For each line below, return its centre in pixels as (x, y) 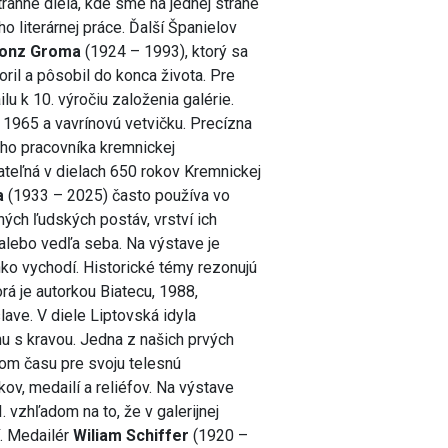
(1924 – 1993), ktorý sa (167, 52)
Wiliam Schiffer (131, 436)
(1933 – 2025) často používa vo (117, 196)
